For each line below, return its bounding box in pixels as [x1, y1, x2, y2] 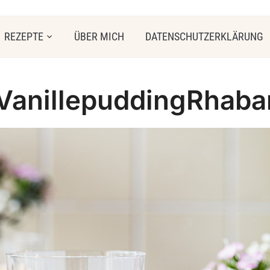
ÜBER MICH [74, 30, 124, 43]
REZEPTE [4, 30, 43, 43]
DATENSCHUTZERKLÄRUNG [145, 30, 263, 43]
